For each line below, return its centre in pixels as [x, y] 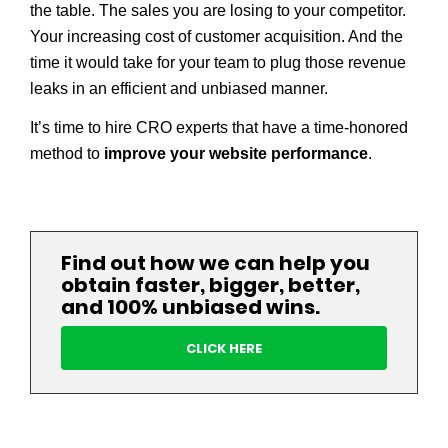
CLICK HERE [224, 348]
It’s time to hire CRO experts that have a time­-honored [219, 128]
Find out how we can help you [215, 262]
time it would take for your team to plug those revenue [218, 62]
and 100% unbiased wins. [190, 306]
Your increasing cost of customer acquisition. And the [216, 36]
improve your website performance [236, 154]
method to [67, 154]
